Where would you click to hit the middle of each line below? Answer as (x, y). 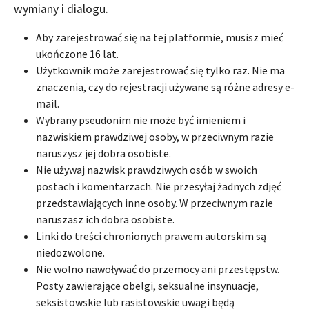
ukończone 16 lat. (77, 53)
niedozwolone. (70, 252)
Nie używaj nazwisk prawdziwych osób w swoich (147, 169)
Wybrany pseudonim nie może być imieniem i (141, 120)
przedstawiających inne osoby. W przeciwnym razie (154, 202)
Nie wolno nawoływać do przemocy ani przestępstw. (158, 269)
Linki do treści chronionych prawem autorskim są (151, 236)
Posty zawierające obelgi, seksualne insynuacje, (147, 285)
